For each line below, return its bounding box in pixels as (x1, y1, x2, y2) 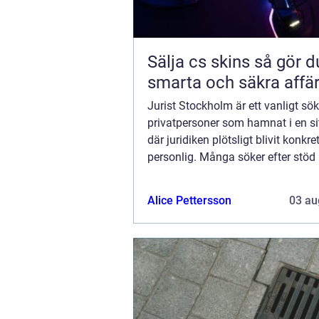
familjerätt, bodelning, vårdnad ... (147, 167, 312, 181)
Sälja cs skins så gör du (147, 52, 254, 72)
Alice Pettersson (147, 194, 231, 207)
